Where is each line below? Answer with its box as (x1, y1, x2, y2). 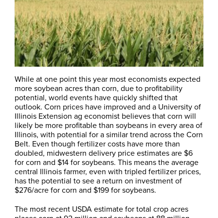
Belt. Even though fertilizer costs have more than (15, 138, 180, 149)
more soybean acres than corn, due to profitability (15, 82, 182, 93)
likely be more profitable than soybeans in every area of (15, 119, 202, 130)
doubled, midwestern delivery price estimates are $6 (15, 147, 193, 158)
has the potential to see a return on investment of (15, 175, 182, 186)
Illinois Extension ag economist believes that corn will (15, 110, 196, 121)
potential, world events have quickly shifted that (15, 91, 178, 103)
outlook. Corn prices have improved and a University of (15, 101, 201, 112)
